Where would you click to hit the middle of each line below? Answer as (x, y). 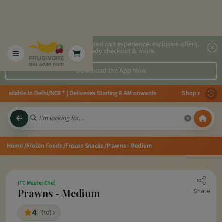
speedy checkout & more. (118, 51)
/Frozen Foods (43, 146)
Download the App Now (111, 71)
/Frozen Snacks (83, 146)
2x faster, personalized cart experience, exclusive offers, (118, 44)
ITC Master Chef (36, 183)
